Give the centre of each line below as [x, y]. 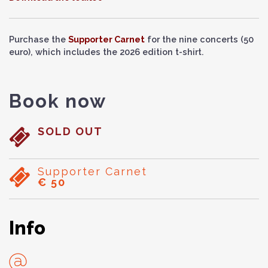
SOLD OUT [70, 131]
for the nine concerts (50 [199, 39]
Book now [58, 101]
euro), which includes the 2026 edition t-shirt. [106, 52]
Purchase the [39, 39]
